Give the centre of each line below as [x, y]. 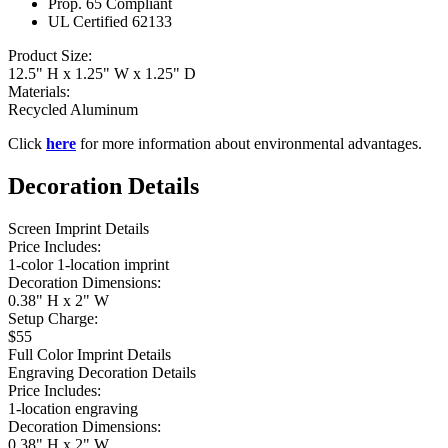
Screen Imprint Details [78, 228]
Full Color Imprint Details [89, 354]
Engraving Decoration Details [102, 372]
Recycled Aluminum [73, 109]
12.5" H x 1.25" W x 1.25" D [102, 73]
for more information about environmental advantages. [249, 143]
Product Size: [50, 55]
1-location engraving [73, 408]
